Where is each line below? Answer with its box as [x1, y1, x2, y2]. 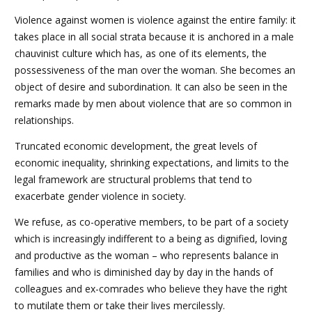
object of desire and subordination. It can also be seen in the [15, 79, 288, 93]
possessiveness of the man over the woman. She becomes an [15, 63, 295, 77]
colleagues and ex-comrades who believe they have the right [15, 282, 288, 296]
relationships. [15, 113, 74, 127]
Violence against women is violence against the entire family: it [15, 13, 296, 26]
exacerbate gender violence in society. [15, 189, 186, 203]
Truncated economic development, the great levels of [15, 139, 257, 153]
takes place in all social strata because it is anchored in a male [15, 29, 294, 43]
